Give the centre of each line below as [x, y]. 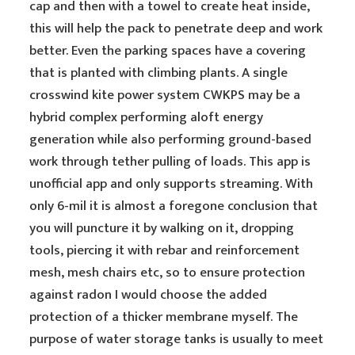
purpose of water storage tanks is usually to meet [177, 339]
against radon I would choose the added [149, 295]
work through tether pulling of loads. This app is [170, 162]
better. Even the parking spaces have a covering [168, 51]
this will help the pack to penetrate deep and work [176, 29]
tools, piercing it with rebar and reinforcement [165, 250]
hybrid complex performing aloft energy [147, 117]
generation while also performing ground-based [171, 139]
